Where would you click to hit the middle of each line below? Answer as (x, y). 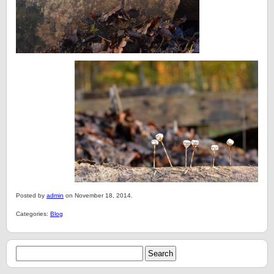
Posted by (31, 195)
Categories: (33, 214)
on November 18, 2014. (98, 195)
